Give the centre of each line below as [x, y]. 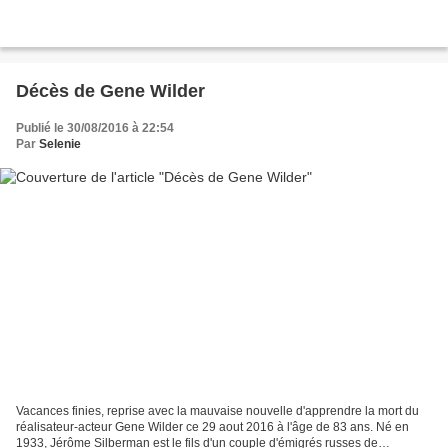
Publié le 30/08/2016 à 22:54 [95, 127]
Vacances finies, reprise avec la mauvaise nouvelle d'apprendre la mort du [217, 411]
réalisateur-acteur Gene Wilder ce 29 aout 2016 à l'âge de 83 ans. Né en [212, 427]
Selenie [60, 143]
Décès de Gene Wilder [110, 90]
